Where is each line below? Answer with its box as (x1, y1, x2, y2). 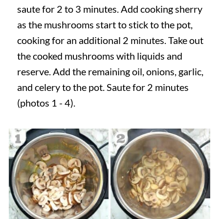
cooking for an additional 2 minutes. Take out (17, 34, 203, 46)
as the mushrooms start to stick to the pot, (17, 18, 193, 30)
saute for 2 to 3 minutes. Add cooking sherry (17, 2, 202, 15)
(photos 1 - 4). (17, 96, 75, 109)
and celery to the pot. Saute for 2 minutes (17, 81, 189, 93)
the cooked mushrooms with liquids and (17, 49, 182, 62)
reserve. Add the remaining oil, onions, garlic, (17, 65, 203, 77)
